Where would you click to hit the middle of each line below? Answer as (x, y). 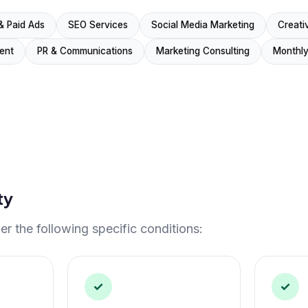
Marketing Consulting (203, 51)
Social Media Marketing (203, 25)
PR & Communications (85, 51)
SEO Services (98, 25)
